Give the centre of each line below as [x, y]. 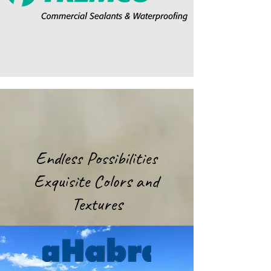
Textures [96, 204]
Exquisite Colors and [96, 181]
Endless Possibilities [96, 158]
